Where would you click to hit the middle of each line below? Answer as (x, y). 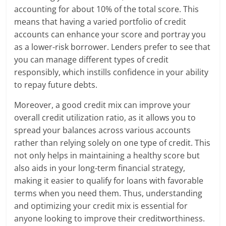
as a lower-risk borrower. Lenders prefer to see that (112, 47)
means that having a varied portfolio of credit (100, 22)
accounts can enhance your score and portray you (110, 35)
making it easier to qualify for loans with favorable (109, 181)
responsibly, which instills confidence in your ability (111, 72)
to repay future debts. (56, 85)
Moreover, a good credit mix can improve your (103, 105)
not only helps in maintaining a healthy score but (107, 156)
